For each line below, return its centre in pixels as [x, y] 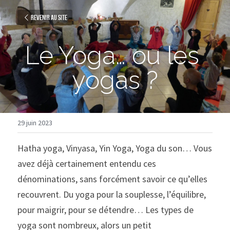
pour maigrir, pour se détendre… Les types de [106, 210]
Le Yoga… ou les [112, 55]
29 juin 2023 [35, 123]
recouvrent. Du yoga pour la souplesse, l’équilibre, [112, 194]
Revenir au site [49, 17]
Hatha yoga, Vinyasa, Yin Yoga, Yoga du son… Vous [115, 148]
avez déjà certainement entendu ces [87, 164]
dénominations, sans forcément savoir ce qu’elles [112, 179]
